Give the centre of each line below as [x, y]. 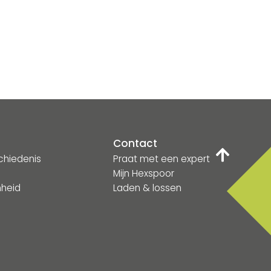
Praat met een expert [162, 159]
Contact [135, 144]
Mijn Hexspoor [144, 174]
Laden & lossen [148, 188]
